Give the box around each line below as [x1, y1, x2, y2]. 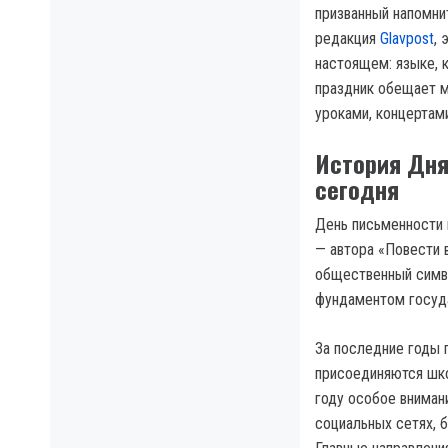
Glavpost [380, 29, 434, 49]
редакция [315, 29, 380, 49]
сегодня [315, 171, 399, 208]
